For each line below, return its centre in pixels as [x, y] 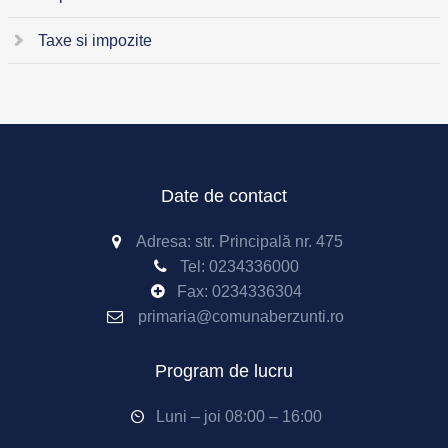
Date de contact [224, 196]
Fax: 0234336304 [239, 291]
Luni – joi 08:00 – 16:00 [239, 416]
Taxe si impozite [95, 40]
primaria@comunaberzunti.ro [241, 316]
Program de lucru [224, 371]
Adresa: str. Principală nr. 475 [239, 241]
